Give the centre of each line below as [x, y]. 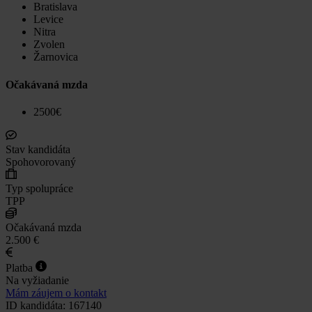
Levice [48, 19]
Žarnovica [56, 57]
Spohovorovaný [41, 162]
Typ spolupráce [39, 188]
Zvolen [49, 45]
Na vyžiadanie [37, 280]
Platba [21, 267]
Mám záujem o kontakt [56, 292]
